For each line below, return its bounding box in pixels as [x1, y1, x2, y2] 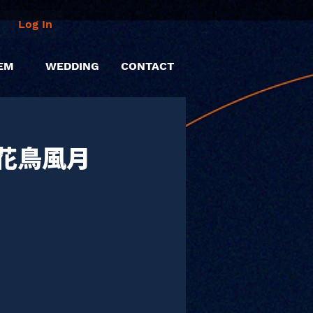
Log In [18, 17, 52, 31]
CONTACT [121, 59, 174, 73]
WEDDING [45, 59, 99, 73]
